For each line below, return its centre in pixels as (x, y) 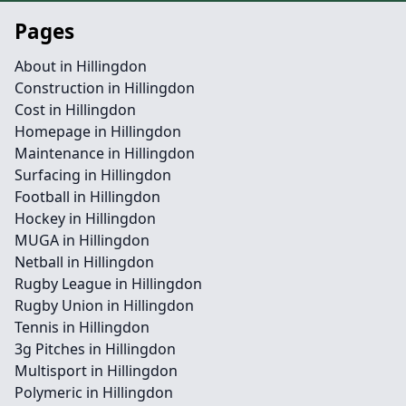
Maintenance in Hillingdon (105, 153)
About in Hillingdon (81, 66)
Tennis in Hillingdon (82, 327)
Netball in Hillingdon (84, 262)
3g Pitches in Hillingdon (95, 349)
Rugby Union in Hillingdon (104, 305)
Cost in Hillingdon (75, 110)
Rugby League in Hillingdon (108, 284)
